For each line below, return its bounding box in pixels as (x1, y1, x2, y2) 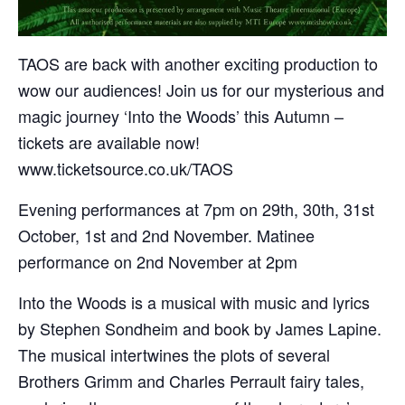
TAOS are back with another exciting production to (18, 52, 378, 76)
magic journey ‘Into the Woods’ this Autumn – (18, 104, 344, 128)
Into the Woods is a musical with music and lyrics (18, 290, 370, 315)
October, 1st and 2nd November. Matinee (18, 223, 315, 248)
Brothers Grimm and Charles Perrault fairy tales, (18, 369, 364, 393)
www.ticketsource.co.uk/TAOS (18, 156, 233, 181)
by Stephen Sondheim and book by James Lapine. (18, 316, 381, 341)
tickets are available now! (18, 130, 200, 155)
